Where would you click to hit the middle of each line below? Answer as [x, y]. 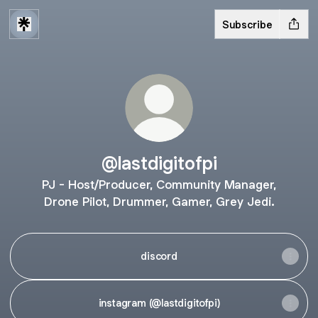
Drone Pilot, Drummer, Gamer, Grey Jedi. [159, 202]
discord [159, 256]
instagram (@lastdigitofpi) [159, 303]
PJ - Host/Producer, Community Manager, [159, 185]
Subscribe [247, 24]
